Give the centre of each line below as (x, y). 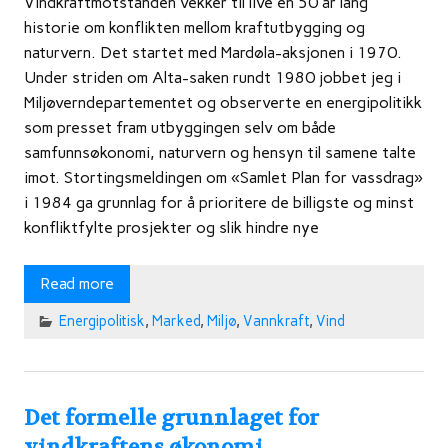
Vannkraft (275, 320)
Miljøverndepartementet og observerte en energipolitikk (223, 103)
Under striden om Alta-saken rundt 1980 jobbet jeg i (212, 78)
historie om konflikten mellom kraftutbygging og (194, 28)
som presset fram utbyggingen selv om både (180, 128)
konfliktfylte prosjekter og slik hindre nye (171, 228)
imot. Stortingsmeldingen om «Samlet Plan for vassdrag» (223, 178)
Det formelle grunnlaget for (171, 419)
